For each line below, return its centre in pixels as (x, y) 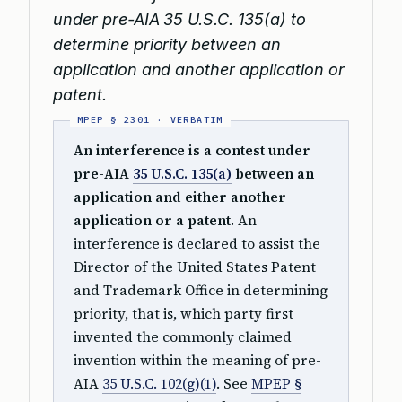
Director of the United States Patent (195, 267)
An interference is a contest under (192, 150)
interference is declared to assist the (197, 244)
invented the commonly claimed (183, 337)
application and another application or (199, 70)
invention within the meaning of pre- (197, 360)
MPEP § (276, 384)
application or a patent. (154, 220)
